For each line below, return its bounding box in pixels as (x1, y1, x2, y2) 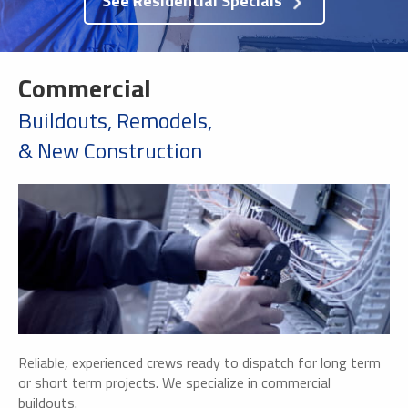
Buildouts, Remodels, (18, 104, 212, 138)
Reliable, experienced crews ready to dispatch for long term (18, 351, 381, 373)
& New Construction (18, 134, 202, 168)
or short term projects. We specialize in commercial (18, 371, 331, 393)
